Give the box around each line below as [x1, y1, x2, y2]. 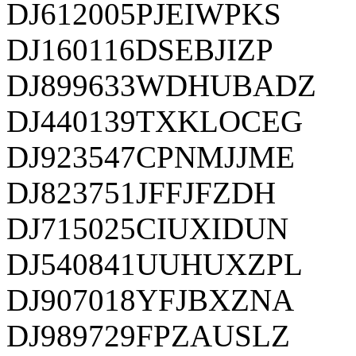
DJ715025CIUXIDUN [6, 211, 288, 246]
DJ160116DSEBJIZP [6, 32, 273, 67]
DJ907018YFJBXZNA [6, 282, 294, 317]
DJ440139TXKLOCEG [6, 103, 303, 138]
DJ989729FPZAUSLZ [6, 318, 290, 353]
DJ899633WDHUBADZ [6, 68, 316, 103]
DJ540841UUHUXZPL [6, 246, 303, 281]
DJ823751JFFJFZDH [6, 175, 276, 210]
